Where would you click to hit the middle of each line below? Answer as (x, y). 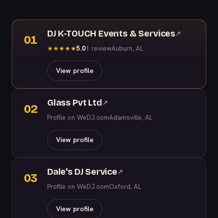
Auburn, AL (127, 48)
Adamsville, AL (131, 117)
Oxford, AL (125, 186)
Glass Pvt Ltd (75, 103)
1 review (99, 48)
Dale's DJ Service (82, 172)
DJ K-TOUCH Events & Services (111, 34)
